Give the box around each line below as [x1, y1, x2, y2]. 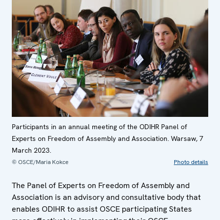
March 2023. [12, 145, 51, 155]
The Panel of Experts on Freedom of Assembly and [12, 180, 190, 191]
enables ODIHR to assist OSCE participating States [12, 203, 192, 214]
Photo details [174, 158, 208, 166]
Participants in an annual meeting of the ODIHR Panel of [12, 122, 187, 131]
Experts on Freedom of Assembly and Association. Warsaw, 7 [12, 134, 203, 143]
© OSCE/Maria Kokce [12, 158, 68, 166]
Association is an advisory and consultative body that [12, 192, 201, 202]
